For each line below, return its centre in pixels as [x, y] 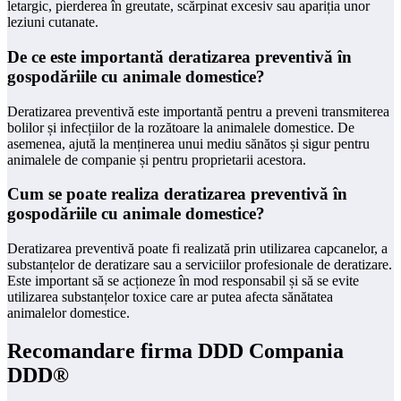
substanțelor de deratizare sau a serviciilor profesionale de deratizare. [200, 264]
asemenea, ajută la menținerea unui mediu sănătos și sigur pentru [188, 143]
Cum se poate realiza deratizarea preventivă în [177, 194]
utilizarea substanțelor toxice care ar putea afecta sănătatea [170, 296]
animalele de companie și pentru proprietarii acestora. [157, 159]
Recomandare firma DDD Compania [175, 350]
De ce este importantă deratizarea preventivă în [179, 56]
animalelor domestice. [68, 312]
